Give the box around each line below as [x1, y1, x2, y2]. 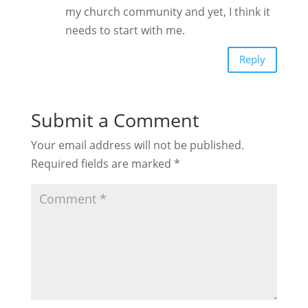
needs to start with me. [65, 22, 185, 38]
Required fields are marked [30, 155, 174, 171]
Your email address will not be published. [30, 137, 244, 153]
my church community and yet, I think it [65, 3, 270, 19]
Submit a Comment [30, 107, 199, 133]
